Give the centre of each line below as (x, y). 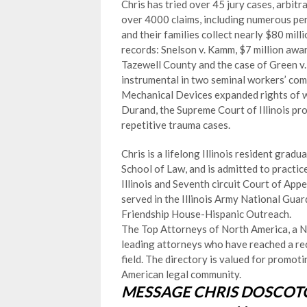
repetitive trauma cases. (176, 125)
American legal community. (181, 274)
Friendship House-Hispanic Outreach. (206, 214)
